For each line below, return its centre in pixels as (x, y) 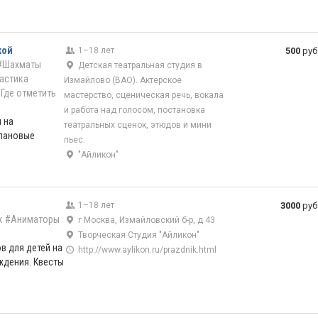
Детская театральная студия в (139, 65)
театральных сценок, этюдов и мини (138, 125)
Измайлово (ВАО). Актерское (123, 80)
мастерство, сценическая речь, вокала (144, 95)
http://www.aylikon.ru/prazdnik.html (147, 250)
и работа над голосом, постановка (135, 110)
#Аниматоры (32, 219)
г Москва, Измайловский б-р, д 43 (146, 220)
